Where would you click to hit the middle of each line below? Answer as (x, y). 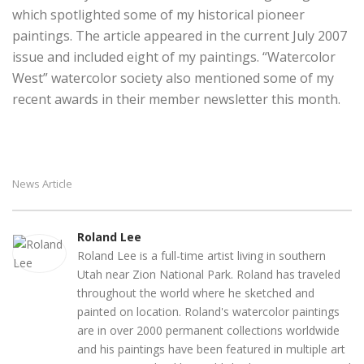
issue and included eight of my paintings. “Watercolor (174, 57)
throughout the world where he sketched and (196, 293)
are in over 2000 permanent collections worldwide (208, 330)
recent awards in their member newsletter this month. (176, 99)
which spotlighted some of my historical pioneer (158, 15)
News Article (42, 184)
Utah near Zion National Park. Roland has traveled (209, 274)
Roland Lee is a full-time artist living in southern (201, 256)
